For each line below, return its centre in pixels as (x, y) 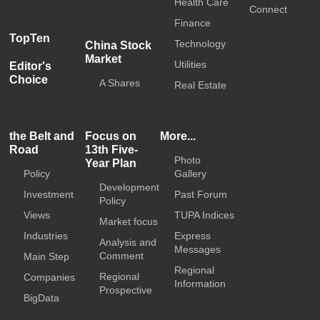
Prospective (125, 290)
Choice (29, 79)
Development (129, 187)
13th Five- (111, 149)
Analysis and (127, 242)
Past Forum (201, 194)
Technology (200, 43)
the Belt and (42, 136)
